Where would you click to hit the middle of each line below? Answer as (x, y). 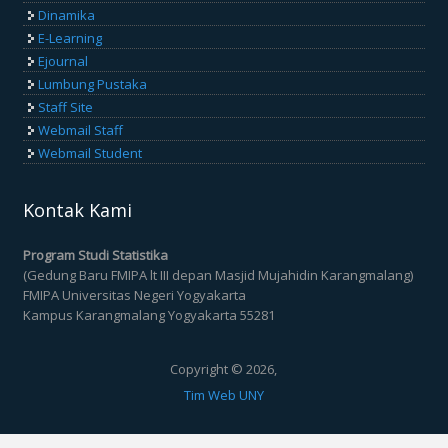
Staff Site (66, 107)
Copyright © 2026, (224, 369)
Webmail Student (90, 153)
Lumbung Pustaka (93, 84)
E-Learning (70, 38)
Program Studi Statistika (96, 254)
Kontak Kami (78, 209)
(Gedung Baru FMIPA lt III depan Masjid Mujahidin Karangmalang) (218, 274)
